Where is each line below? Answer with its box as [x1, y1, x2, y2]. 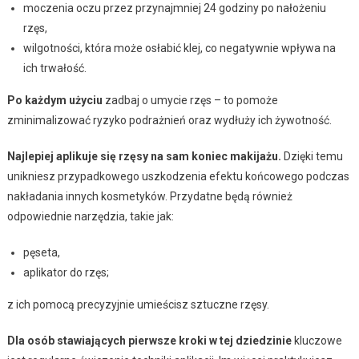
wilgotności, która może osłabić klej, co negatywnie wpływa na [22, 41, 336, 54]
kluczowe [291, 333, 342, 347]
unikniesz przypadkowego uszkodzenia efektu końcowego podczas [6, 169, 349, 183]
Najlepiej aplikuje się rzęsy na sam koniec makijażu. [6, 149, 281, 163]
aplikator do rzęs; [22, 265, 109, 279]
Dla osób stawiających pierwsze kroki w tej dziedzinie [6, 333, 292, 347]
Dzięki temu [280, 149, 343, 163]
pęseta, [22, 245, 60, 259]
